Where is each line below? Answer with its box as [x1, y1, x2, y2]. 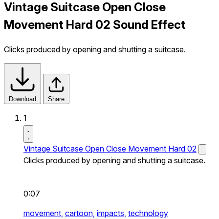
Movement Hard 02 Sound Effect [4, 17, 186, 32]
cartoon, [65, 208, 95, 218]
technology [128, 208, 168, 218]
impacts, [97, 208, 126, 218]
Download [9, 95, 36, 103]
